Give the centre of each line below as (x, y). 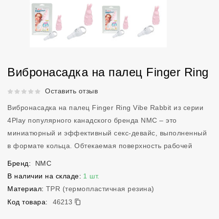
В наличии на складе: (44, 176)
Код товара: (28, 202)
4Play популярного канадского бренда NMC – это (92, 120)
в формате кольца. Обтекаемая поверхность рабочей (100, 146)
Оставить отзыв (71, 91)
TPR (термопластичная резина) (100, 189)
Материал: (26, 189)
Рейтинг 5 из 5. (33, 90)
